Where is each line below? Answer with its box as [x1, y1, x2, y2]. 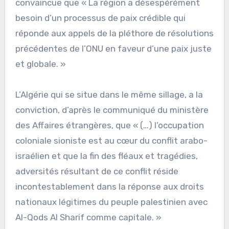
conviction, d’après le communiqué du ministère [15, 104, 209, 115]
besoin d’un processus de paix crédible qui [15, 12, 186, 23]
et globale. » [15, 58, 66, 69]
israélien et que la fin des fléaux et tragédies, [15, 150, 198, 161]
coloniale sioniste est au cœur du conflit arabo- [15, 135, 208, 146]
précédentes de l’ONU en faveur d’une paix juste [15, 43, 212, 54]
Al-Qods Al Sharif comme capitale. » [15, 212, 162, 222]
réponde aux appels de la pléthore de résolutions [15, 28, 214, 38]
